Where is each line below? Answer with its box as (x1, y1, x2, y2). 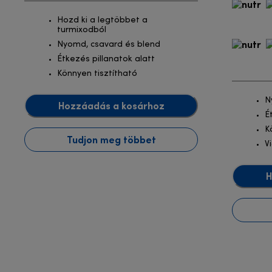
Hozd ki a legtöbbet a (57, 16, 148, 25)
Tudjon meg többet (66, 133, 156, 146)
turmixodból (57, 26, 106, 35)
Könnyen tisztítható (57, 70, 137, 78)
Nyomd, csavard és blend (57, 41, 160, 49)
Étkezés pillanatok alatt (57, 55, 155, 64)
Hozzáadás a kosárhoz (58, 99, 165, 112)
